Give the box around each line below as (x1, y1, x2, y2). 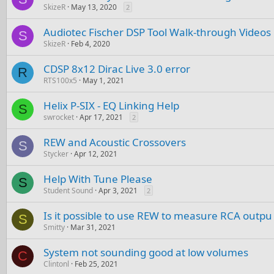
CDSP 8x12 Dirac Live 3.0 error (43, 61, 190, 76)
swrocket (43, 111, 74, 122)
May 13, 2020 (71, 1, 117, 12)
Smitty (43, 221, 65, 232)
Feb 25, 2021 (75, 258, 118, 269)
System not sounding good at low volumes (43, 245, 248, 259)
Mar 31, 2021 (70, 221, 116, 232)
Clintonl (43, 258, 69, 269)
